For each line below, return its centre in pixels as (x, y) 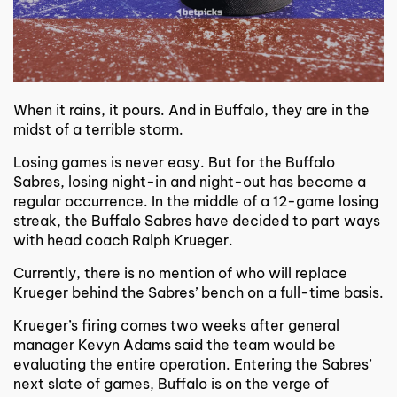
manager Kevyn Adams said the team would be (175, 344)
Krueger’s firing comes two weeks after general (176, 325)
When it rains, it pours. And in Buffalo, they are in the (191, 109)
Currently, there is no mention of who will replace (180, 272)
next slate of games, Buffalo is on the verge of (171, 383)
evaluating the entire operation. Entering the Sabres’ (192, 364)
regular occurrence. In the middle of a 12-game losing (196, 201)
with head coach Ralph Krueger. (123, 240)
